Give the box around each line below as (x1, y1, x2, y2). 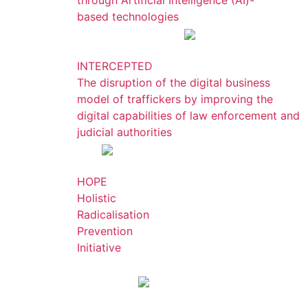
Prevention (77, 224, 133, 238)
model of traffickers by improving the (77, 92, 273, 106)
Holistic (77, 191, 116, 205)
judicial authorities (77, 125, 172, 139)
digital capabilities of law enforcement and (77, 109, 300, 122)
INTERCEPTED (77, 59, 153, 73)
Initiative (77, 241, 121, 254)
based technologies (77, 10, 179, 23)
